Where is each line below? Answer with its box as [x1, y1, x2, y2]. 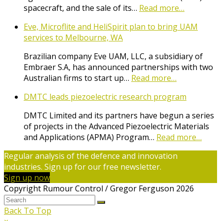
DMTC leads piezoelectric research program [24, 91, 186, 103]
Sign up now [4, 172, 50, 184]
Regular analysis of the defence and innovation [4, 150, 178, 162]
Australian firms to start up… [24, 73, 131, 84]
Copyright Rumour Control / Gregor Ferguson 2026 [4, 183, 194, 194]
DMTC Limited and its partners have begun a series [24, 110, 214, 121]
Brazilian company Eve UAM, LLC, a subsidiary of [24, 51, 203, 62]
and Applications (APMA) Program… [24, 132, 156, 143]
